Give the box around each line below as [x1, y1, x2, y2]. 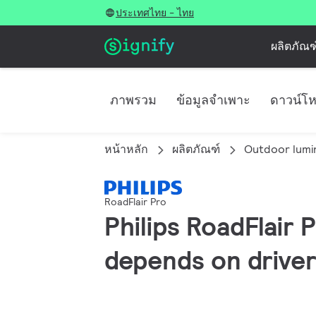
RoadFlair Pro [104, 195, 166, 209]
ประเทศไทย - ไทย [116, 6, 194, 19]
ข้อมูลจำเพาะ [176, 92, 250, 108]
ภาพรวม [110, 92, 157, 108]
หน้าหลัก [104, 142, 148, 157]
